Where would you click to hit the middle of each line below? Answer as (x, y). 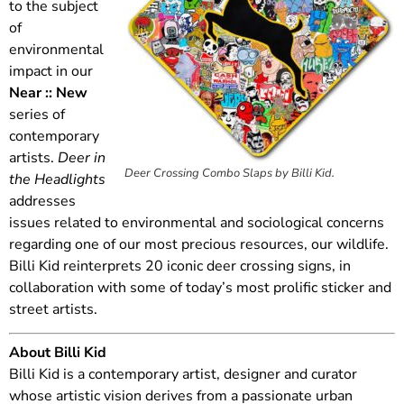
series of (37, 114)
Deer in (82, 157)
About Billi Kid (58, 353)
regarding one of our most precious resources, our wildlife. (199, 244)
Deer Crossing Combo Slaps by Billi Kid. (230, 173)
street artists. (53, 309)
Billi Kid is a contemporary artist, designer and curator (183, 375)
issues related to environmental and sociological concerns (197, 222)
